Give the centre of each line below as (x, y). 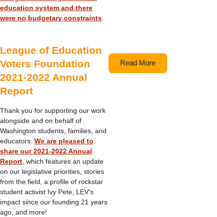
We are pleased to (64, 141)
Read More (138, 63)
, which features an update (63, 161)
